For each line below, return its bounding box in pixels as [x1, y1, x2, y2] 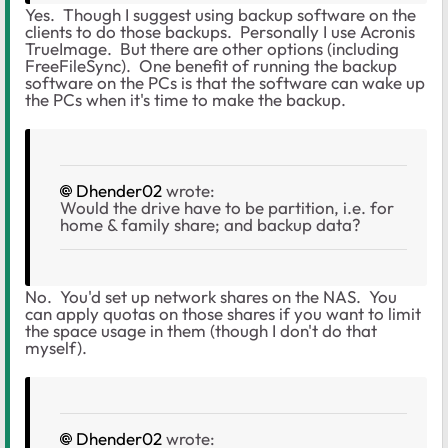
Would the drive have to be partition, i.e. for [60, 197, 394, 219]
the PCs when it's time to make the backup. [25, 89, 346, 111]
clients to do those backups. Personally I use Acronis [25, 21, 415, 43]
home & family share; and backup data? [60, 214, 365, 236]
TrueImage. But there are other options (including [25, 38, 399, 60]
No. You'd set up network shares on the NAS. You [25, 286, 397, 308]
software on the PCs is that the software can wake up [25, 72, 425, 94]
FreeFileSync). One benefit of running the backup [25, 55, 397, 77]
